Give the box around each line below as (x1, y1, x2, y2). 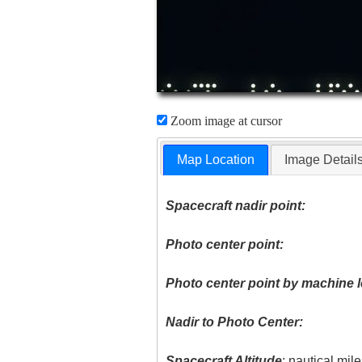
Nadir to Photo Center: (166, 315, 304, 330)
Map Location (177, 153, 255, 167)
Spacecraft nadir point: (166, 199, 306, 213)
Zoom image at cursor (166, 114, 282, 128)
